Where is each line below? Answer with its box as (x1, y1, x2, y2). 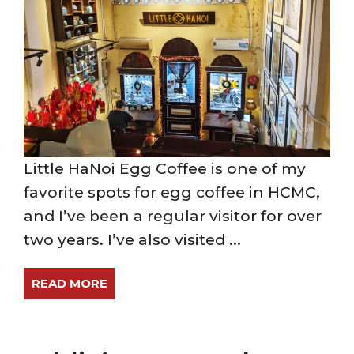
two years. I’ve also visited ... (24, 231, 241, 249)
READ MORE (32, 276, 107, 291)
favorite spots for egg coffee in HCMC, (24, 183, 320, 201)
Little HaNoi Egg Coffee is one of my (24, 160, 306, 178)
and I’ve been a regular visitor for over (24, 207, 322, 225)
